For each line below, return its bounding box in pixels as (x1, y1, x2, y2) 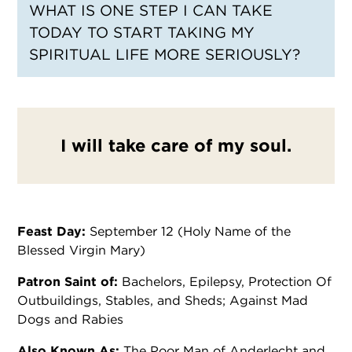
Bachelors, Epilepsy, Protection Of (122, 273, 332, 289)
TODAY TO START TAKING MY (29, 23, 255, 42)
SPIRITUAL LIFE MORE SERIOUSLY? (29, 45, 300, 64)
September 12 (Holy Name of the (90, 222, 291, 239)
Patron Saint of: (17, 273, 122, 289)
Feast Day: (17, 222, 90, 239)
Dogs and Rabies (17, 310, 123, 327)
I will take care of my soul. (60, 134, 291, 156)
